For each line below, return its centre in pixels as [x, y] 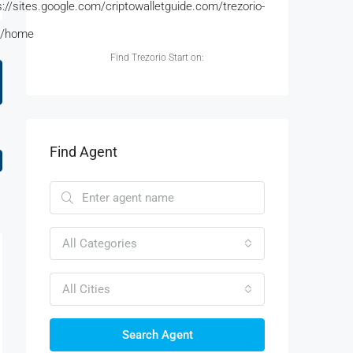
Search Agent [157, 335]
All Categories [100, 244]
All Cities [86, 290]
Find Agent [84, 152]
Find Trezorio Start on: [157, 58]
